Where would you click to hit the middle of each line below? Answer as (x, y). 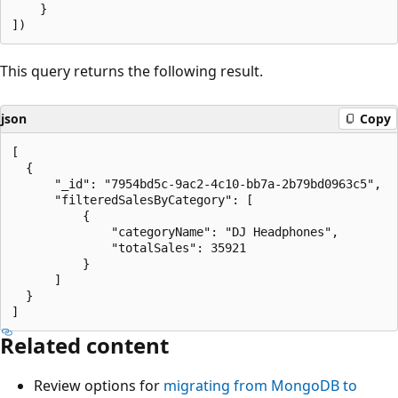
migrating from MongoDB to (260, 385)
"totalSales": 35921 (129, 247)
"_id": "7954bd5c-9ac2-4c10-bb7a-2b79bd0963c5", (196, 183)
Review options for (99, 385)
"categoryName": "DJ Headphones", (175, 231)
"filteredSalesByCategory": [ (132, 199)
